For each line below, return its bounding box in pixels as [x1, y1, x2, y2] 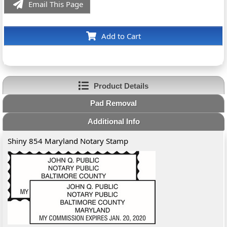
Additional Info [87, 117, 140, 126]
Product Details [93, 81, 148, 90]
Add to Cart [101, 31, 141, 41]
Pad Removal [90, 99, 137, 107]
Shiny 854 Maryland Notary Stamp [8, 136, 129, 146]
